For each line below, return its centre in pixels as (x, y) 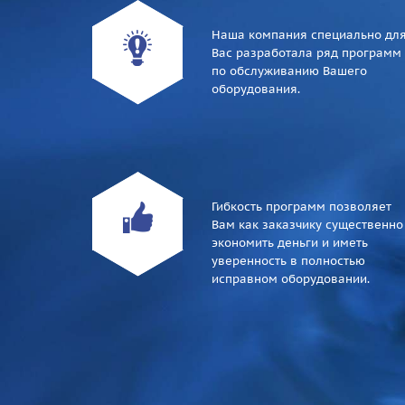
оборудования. (256, 89)
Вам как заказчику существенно (307, 225)
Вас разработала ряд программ (306, 53)
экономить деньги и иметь (290, 243)
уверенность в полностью (288, 261)
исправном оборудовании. (291, 279)
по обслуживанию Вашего (289, 71)
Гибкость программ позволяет (301, 207)
